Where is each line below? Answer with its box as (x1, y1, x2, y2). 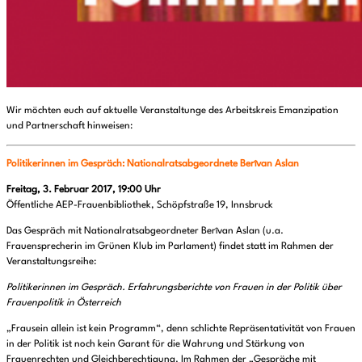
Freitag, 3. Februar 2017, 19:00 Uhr (6, 185, 161, 195)
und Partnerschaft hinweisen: (6, 121, 133, 131)
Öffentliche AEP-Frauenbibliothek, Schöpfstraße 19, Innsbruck (6, 200, 273, 210)
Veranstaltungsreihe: (6, 257, 96, 267)
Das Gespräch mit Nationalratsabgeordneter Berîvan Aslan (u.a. (6, 226, 284, 236)
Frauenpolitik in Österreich (6, 298, 121, 308)
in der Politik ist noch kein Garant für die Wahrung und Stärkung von (6, 339, 305, 349)
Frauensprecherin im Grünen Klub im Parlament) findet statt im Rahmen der (6, 242, 334, 251)
